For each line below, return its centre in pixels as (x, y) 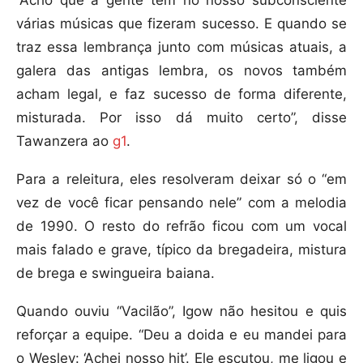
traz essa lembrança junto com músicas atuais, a (181, 47)
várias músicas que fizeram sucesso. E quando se (181, 24)
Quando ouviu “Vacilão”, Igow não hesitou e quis (181, 312)
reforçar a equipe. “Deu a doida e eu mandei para (181, 335)
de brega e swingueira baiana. (115, 273)
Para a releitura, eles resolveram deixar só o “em (181, 179)
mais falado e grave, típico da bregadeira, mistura (181, 250)
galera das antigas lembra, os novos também (181, 71)
